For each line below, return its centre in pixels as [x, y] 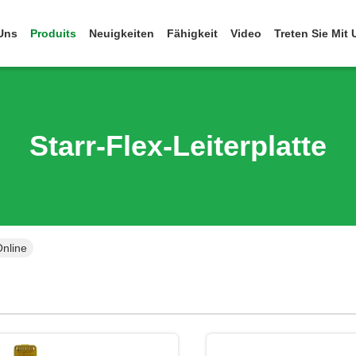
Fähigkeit [192, 33]
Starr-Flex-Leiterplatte [178, 146]
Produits [53, 33]
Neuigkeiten [122, 33]
